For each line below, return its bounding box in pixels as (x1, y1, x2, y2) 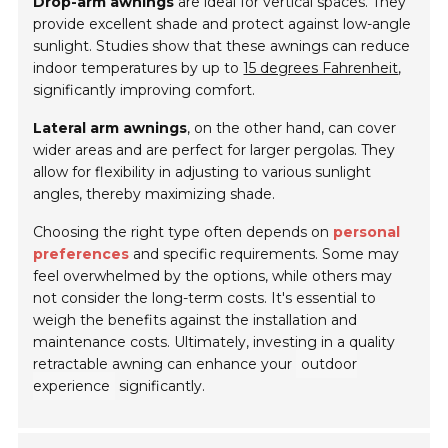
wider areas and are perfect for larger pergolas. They (33, 141, 396, 160)
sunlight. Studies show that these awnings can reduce (33, 37, 411, 56)
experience (33, 377, 111, 396)
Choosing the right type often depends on (33, 223, 334, 242)
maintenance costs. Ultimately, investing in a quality (33, 333, 396, 352)
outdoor (301, 355, 358, 374)
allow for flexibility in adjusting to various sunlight (33, 163, 372, 182)
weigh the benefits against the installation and (33, 311, 358, 330)
